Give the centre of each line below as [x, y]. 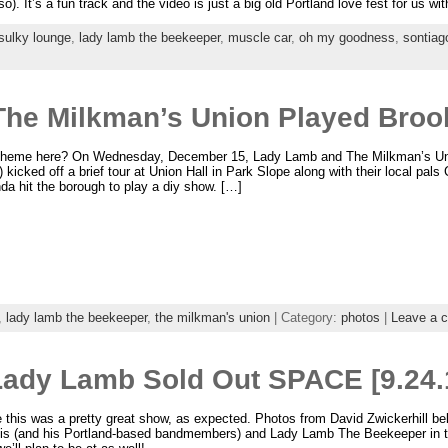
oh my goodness [346, 37]
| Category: [305, 317]
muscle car [259, 37]
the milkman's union [212, 317]
